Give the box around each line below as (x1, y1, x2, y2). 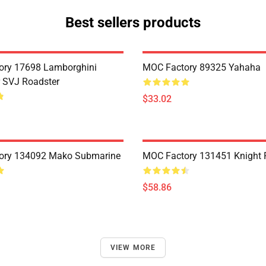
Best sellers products (65, 14, 201, 31)
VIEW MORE (110, 243, 156, 252)
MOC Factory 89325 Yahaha (142, 62, 261, 73)
